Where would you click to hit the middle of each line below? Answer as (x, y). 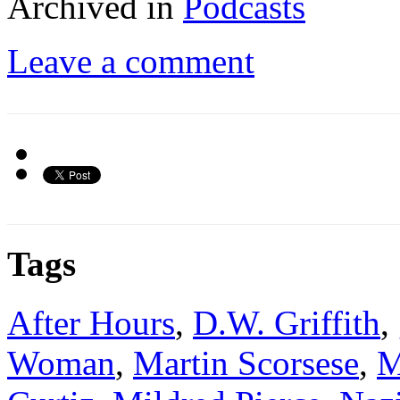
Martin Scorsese (246, 363)
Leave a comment (131, 61)
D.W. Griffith (287, 323)
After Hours (91, 323)
